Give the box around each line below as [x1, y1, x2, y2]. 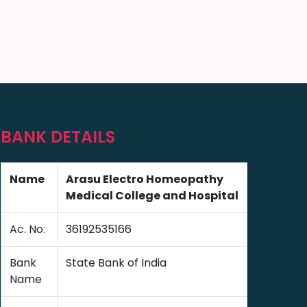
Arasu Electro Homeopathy [66, 171, 223, 187]
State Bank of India [66, 255, 167, 271]
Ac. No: [10, 221, 45, 237]
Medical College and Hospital [66, 188, 238, 204]
